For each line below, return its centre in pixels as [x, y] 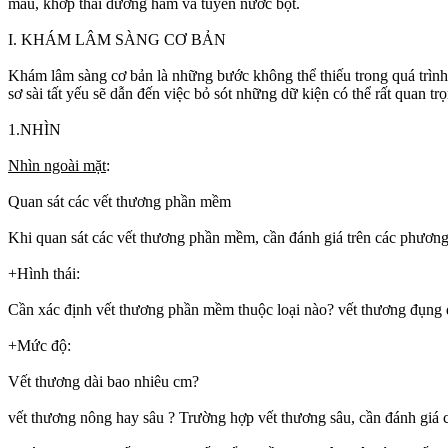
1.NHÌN [34, 129]
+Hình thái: [44, 273]
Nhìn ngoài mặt [57, 165]
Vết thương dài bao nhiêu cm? [103, 381]
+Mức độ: [39, 345]
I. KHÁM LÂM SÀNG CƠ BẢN [117, 39]
